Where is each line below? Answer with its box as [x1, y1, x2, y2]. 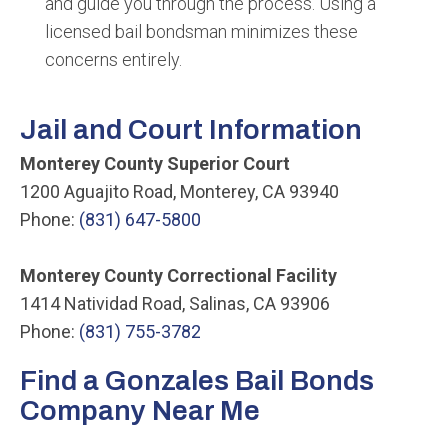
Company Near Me [20, 395, 260, 426]
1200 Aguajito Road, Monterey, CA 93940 [20, 181, 339, 202]
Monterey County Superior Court [20, 153, 290, 174]
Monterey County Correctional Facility [20, 265, 337, 286]
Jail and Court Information [20, 114, 362, 145]
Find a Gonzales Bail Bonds [20, 365, 374, 396]
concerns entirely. [45, 49, 182, 70]
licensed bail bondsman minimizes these [45, 21, 358, 42]
